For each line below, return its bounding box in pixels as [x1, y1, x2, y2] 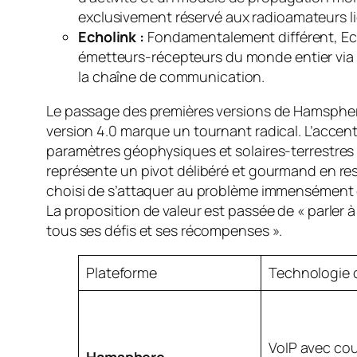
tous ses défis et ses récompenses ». [46, 220, 283, 240]
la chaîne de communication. [78, 66, 265, 86]
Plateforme [86, 262, 157, 282]
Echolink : [78, 26, 144, 46]
